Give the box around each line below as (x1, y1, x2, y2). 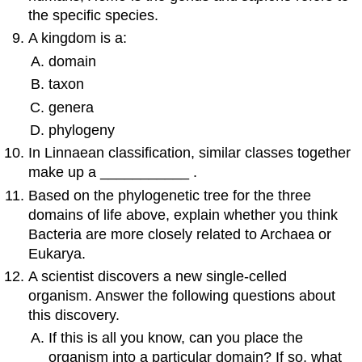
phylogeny (48, 121, 115, 138)
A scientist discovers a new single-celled (28, 268, 288, 285)
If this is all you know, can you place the (48, 330, 303, 347)
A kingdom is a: (28, 30, 128, 47)
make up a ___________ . (28, 164, 198, 181)
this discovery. (28, 307, 120, 324)
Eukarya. (28, 245, 86, 262)
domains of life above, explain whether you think (28, 206, 339, 223)
